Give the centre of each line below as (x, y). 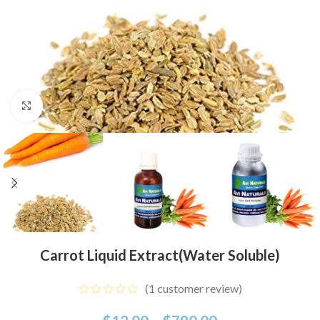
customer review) (198, 289)
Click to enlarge (80, 106)
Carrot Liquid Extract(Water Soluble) (160, 255)
